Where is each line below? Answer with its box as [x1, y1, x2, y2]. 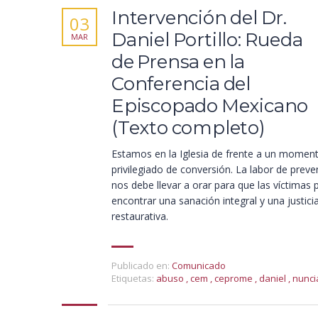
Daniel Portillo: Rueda [111, 28, 303, 51]
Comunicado [172, 259, 226, 272]
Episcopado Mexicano [111, 94, 309, 117]
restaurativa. [111, 209, 168, 223]
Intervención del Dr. [111, 6, 287, 29]
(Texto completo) [111, 116, 265, 139]
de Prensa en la [111, 50, 246, 73]
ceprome [214, 272, 255, 285]
